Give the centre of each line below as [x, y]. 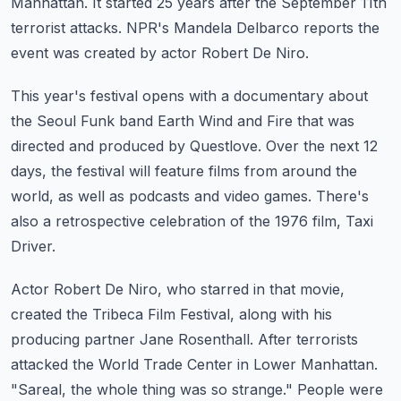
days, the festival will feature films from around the [184, 171]
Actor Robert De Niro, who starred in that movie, [178, 289]
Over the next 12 [322, 146]
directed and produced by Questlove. [136, 146]
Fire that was [311, 121]
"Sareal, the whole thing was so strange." [152, 389]
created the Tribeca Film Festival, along [144, 314]
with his [307, 314]
